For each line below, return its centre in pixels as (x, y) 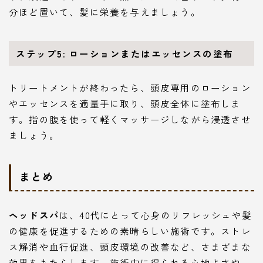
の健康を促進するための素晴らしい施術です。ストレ (130, 231)
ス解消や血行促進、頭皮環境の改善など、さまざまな (130, 247)
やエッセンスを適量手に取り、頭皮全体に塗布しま (125, 103)
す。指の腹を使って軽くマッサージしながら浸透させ (130, 119)
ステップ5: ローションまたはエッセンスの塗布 (125, 53)
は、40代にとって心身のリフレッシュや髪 (156, 215)
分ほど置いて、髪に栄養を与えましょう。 (105, 11)
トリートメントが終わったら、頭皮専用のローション (130, 87)
